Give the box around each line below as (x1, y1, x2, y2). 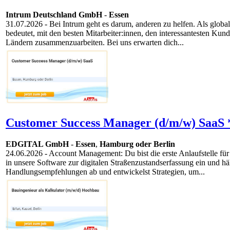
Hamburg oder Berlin (100, 140, 175, 149)
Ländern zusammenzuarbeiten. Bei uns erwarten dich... (6, 38, 184, 47)
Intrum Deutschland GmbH (6, 10, 102, 20)
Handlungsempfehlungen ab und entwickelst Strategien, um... (6, 167, 205, 177)
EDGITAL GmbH (6, 140, 69, 149)
